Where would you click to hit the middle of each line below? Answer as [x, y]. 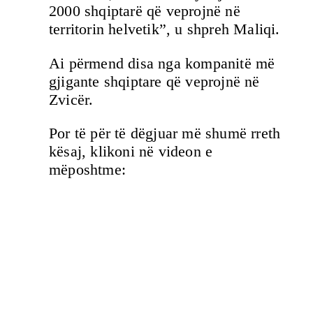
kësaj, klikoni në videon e [131, 152]
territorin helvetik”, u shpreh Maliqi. [165, 29]
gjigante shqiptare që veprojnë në [154, 81]
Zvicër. [71, 99]
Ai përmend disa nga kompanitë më [162, 63]
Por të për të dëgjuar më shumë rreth [165, 133]
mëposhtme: [87, 170]
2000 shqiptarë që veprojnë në [145, 11]
